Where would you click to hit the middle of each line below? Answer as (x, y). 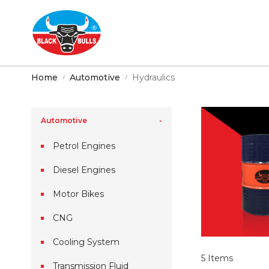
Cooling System (86, 242)
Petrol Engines (84, 146)
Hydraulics (153, 77)
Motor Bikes (78, 194)
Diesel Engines (84, 170)
